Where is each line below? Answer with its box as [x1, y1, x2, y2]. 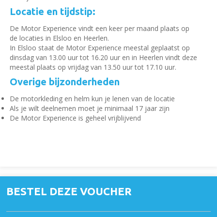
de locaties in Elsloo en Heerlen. [10, 33, 109, 43]
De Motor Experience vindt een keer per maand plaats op [10, 24, 189, 33]
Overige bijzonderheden [10, 76, 122, 87]
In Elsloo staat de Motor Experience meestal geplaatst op [10, 43, 190, 52]
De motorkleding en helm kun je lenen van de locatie [10, 94, 175, 103]
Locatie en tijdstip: [10, 6, 95, 17]
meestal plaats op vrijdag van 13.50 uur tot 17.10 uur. [10, 62, 176, 72]
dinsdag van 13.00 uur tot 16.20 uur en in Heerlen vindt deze [10, 53, 197, 62]
